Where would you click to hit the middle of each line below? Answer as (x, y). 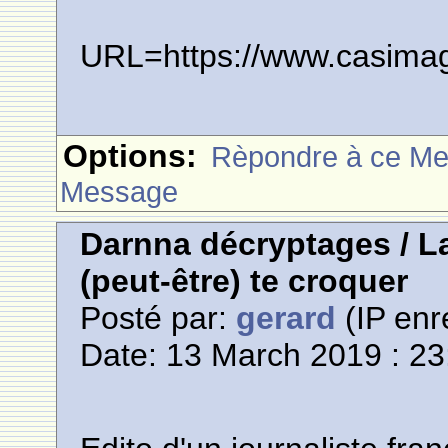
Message (119, 192)
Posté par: (158, 318)
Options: (130, 156)
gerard (286, 318)
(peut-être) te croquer (244, 281)
